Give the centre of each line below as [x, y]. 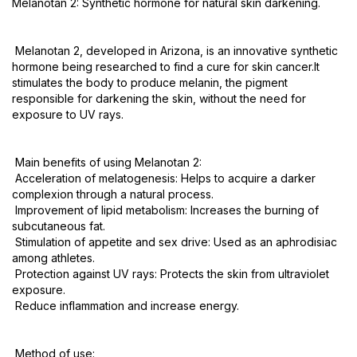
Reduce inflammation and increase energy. [126, 306]
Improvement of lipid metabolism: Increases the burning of [165, 210]
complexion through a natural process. [113, 194]
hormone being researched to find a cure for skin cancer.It [166, 67]
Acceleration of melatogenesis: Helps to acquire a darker [164, 178]
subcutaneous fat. [59, 226]
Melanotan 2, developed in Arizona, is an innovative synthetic [175, 51]
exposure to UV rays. [68, 115]
